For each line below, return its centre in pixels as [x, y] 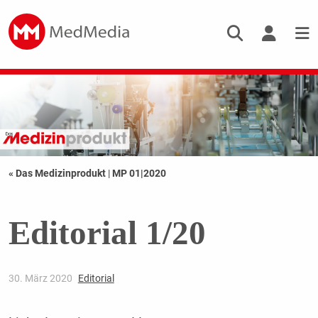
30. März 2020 [41, 279]
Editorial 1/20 [107, 233]
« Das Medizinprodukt [58, 174]
